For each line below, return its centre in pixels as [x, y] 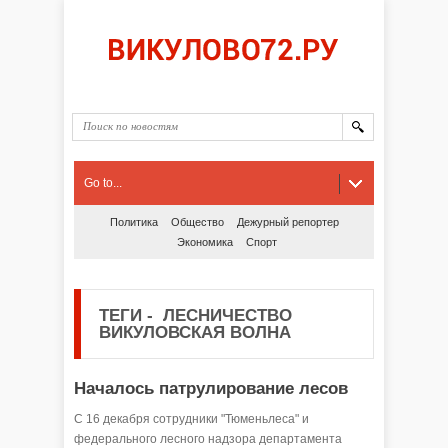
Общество [197, 222]
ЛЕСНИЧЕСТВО [222, 315]
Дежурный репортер [287, 222]
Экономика [204, 242]
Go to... [103, 183]
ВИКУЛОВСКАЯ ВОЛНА [195, 332]
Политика [133, 222]
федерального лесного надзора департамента [208, 439]
